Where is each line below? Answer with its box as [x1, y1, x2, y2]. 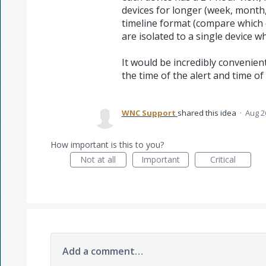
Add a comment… [62, 245, 143, 258]
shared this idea [177, 107, 238, 119]
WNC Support [121, 107, 176, 119]
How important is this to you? [50, 139, 164, 151]
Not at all [80, 154, 116, 166]
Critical [210, 154, 236, 166]
